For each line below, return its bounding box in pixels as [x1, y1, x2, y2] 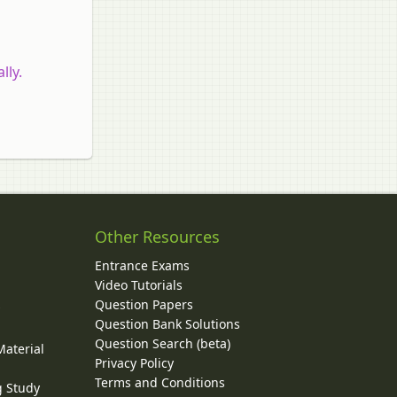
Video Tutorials [94, 276, 183, 294]
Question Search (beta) [94, 335, 230, 353]
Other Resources [94, 226, 220, 248]
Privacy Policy [94, 354, 174, 372]
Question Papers [94, 296, 193, 314]
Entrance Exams [94, 257, 190, 275]
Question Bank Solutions [94, 315, 240, 333]
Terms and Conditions [94, 374, 225, 392]
